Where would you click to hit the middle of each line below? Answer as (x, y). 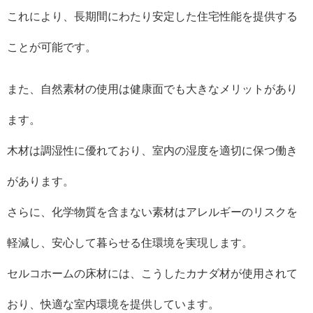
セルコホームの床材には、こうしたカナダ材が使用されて (152, 274)
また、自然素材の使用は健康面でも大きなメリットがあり (152, 89)
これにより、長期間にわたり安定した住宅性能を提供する (152, 16)
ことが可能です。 (52, 47)
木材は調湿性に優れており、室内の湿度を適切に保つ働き (152, 151)
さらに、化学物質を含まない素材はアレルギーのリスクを (152, 212)
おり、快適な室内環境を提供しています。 (113, 304)
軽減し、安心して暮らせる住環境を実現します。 (130, 243)
